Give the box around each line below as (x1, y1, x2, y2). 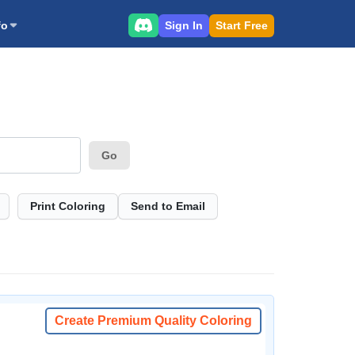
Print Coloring (30, 200, 105, 212)
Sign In (165, 18, 203, 32)
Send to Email (131, 200, 205, 212)
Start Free (216, 18, 268, 32)
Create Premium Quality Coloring (55, 314, 252, 327)
